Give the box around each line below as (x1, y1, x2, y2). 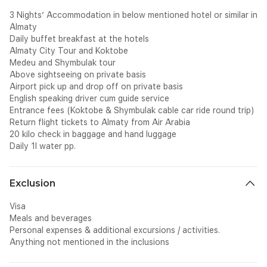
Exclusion (10, 178, 55, 189)
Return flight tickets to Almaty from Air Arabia (10, 117, 193, 127)
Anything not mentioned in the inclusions (10, 237, 169, 247)
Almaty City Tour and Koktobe (10, 46, 131, 55)
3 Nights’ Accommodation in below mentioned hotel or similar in (10, 10, 257, 20)
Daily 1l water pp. (10, 141, 76, 151)
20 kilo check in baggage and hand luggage (10, 129, 176, 139)
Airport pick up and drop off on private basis (10, 82, 185, 91)
